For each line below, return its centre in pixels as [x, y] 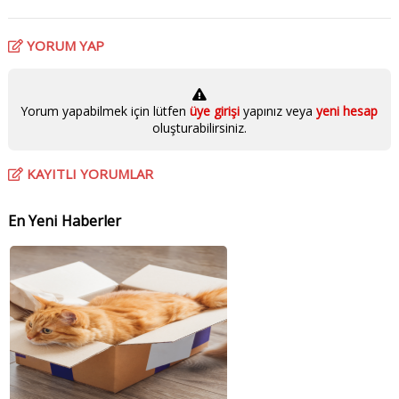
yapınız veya [278, 111]
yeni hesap [346, 111]
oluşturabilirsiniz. [199, 128]
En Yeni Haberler [64, 221]
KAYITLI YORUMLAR [88, 174]
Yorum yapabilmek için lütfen [106, 111]
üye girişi [217, 111]
